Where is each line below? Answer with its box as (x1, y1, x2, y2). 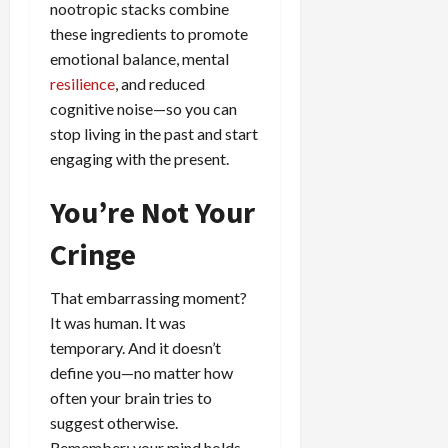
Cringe (50, 234, 136, 273)
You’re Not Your (50, 192, 255, 231)
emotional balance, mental (50, 48, 229, 68)
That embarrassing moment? (50, 287, 247, 307)
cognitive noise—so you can (50, 98, 237, 118)
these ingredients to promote (50, 23, 248, 43)
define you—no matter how (50, 362, 233, 382)
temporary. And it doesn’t (50, 337, 221, 357)
